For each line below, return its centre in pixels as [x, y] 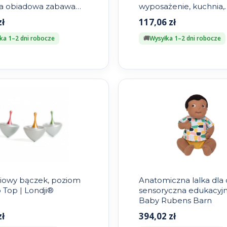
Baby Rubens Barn [175, 201]
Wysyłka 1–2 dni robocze [185, 39]
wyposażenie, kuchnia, [182, 7]
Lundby [154, 17]
